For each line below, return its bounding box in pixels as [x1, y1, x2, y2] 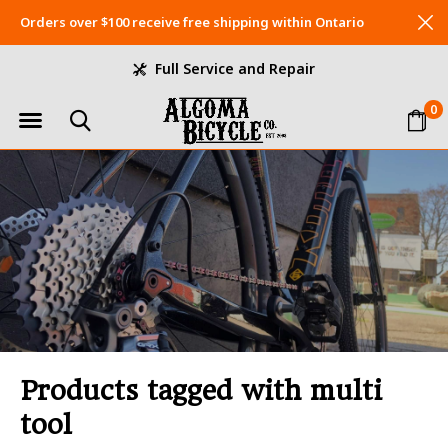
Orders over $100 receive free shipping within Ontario [20, 13, 364, 31]
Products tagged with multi [20, 375, 382, 406]
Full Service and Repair [151, 59, 315, 78]
